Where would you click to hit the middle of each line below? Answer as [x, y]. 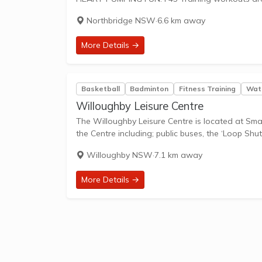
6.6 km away [181, 20]
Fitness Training [207, 88]
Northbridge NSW [120, 20]
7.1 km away [178, 155]
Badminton [149, 88]
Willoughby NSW [118, 155]
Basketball [100, 88]
